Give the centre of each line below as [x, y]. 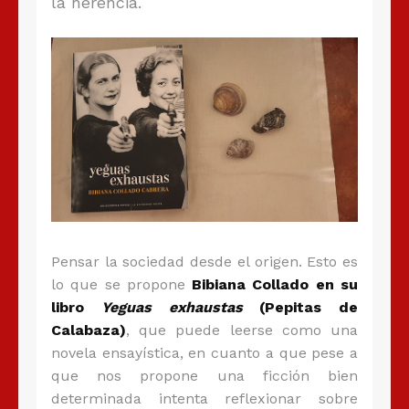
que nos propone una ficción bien [204, 376]
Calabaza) [89, 330]
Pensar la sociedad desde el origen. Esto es [204, 262]
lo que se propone [122, 285]
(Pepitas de [300, 308]
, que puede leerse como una [242, 330]
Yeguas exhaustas [172, 308]
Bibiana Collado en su [275, 285]
